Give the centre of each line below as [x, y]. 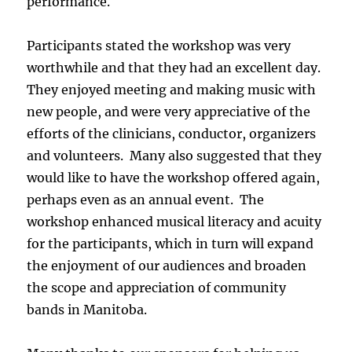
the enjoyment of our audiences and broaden [167, 266]
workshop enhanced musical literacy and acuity [174, 222]
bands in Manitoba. [87, 310]
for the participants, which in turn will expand [170, 244]
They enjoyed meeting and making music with [172, 90]
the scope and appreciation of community [157, 288]
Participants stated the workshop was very [159, 46]
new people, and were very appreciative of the [169, 112]
